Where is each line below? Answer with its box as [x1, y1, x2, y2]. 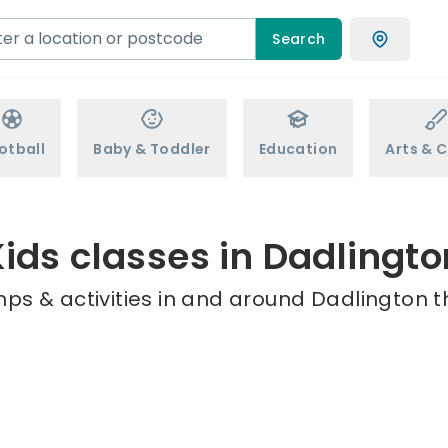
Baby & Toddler [93, 139, 211, 159]
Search [272, 28, 326, 49]
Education [258, 139, 338, 159]
